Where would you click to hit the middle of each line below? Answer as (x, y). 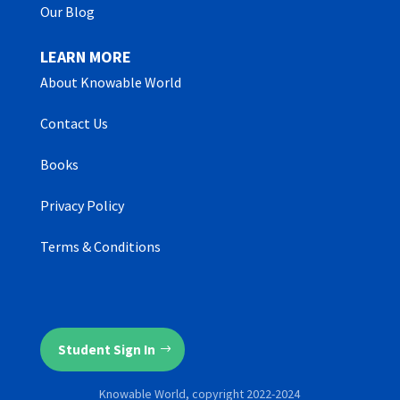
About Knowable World (110, 82)
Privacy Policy (82, 205)
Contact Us (74, 123)
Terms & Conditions (100, 246)
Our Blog (67, 11)
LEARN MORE (85, 56)
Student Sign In (106, 349)
